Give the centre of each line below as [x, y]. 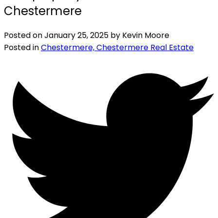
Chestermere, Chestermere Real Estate [117, 47]
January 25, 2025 [76, 35]
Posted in [21, 47]
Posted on [24, 35]
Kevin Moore [146, 35]
